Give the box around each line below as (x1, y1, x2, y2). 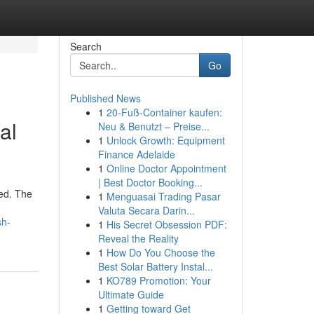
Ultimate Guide (97, 287, 164, 301)
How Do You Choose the (106, 245, 215, 259)
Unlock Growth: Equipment (106, 133, 225, 147)
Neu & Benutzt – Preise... (97, 119, 210, 133)
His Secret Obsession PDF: (106, 217, 227, 231)
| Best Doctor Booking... (97, 175, 203, 189)
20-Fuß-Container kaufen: (106, 105, 222, 119)
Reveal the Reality (97, 231, 179, 245)
